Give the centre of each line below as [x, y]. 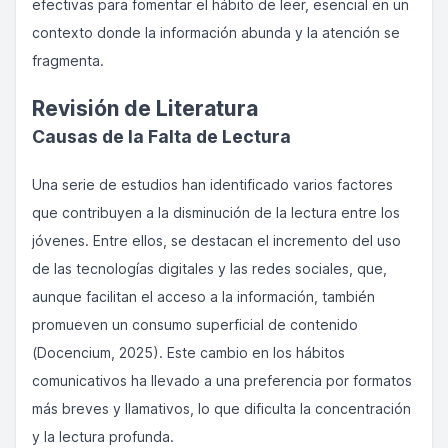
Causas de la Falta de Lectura [161, 136]
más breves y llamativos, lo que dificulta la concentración [221, 408]
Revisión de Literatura [145, 108]
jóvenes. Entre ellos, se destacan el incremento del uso [216, 240]
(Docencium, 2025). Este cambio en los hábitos [188, 352]
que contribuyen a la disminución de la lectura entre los [216, 212]
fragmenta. [68, 60]
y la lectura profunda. [103, 436]
